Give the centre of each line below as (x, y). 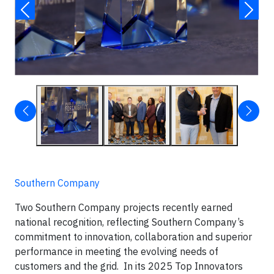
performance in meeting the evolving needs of (117, 251)
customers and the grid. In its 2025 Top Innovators (129, 266)
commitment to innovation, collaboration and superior (133, 237)
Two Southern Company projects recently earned (124, 207)
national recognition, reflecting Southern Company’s (129, 222)
